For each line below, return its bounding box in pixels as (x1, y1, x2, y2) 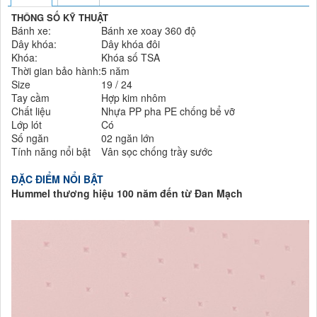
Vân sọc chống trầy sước (101, 144, 212, 159)
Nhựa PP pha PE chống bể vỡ (101, 104, 235, 119)
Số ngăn (11, 131, 49, 146)
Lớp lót (11, 117, 42, 132)
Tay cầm (11, 91, 50, 105)
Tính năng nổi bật (11, 144, 91, 159)
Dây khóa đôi (101, 37, 160, 52)
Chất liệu (11, 104, 51, 119)
